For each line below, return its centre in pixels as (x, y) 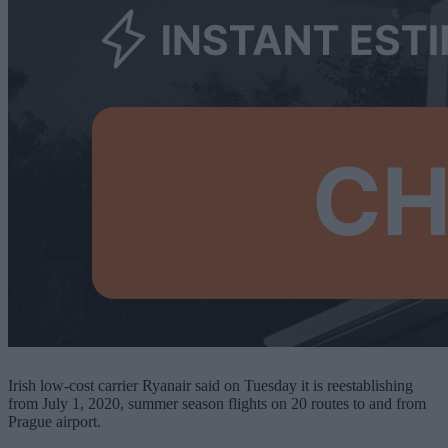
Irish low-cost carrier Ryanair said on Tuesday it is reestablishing (210, 385)
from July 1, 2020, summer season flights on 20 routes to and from (217, 403)
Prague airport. (54, 421)
